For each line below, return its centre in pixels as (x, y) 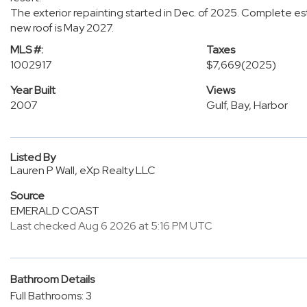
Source (27, 196)
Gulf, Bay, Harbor (247, 105)
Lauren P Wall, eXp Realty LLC (83, 170)
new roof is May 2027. (62, 28)
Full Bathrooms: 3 (51, 296)
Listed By (33, 157)
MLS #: (27, 50)
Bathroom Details (52, 279)
